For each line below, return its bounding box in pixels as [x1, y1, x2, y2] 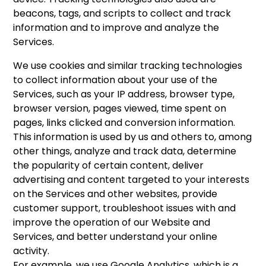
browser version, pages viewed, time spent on [13, 101, 227, 115]
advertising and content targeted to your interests [13, 172, 250, 186]
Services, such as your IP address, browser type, [13, 87, 235, 101]
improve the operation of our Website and [13, 215, 211, 229]
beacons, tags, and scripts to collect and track [13, 6, 232, 20]
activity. [13, 243, 50, 258]
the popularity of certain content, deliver [13, 158, 204, 172]
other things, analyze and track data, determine [13, 144, 237, 158]
